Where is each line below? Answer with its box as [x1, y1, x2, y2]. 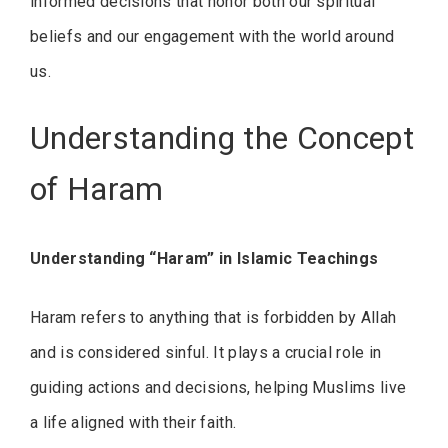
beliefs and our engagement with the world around [30, 27, 395, 47]
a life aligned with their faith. [30, 412, 237, 432]
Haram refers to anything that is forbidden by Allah [30, 307, 397, 327]
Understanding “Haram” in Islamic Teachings [30, 248, 379, 268]
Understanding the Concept [30, 119, 415, 158]
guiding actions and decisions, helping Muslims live [30, 377, 407, 397]
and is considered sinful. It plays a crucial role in [30, 342, 382, 362]
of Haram [30, 170, 164, 209]
